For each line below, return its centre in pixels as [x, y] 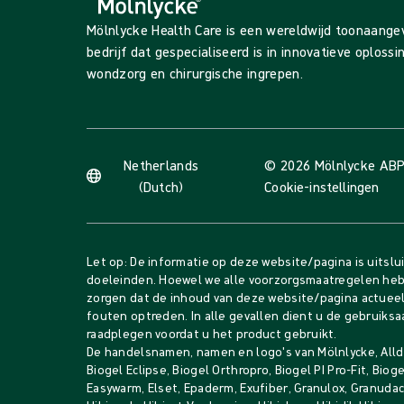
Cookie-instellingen [322, 187]
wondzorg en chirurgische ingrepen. [195, 73]
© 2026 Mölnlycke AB [331, 165]
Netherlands [161, 165]
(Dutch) [161, 187]
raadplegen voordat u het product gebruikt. [212, 334]
